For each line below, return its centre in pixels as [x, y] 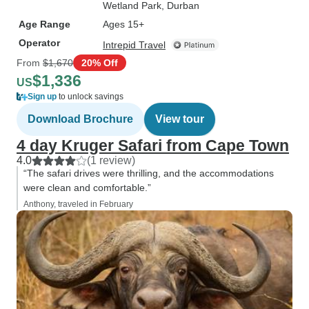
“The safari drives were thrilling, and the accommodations [149, 173]
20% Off [100, 62]
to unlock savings [90, 97]
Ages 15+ [123, 24]
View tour [180, 119]
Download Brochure [80, 119]
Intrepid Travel [134, 45]
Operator [39, 43]
